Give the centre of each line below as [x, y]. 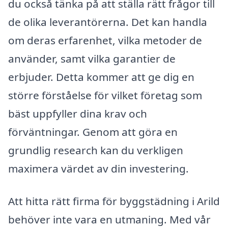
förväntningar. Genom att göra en [93, 132]
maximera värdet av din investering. [98, 169]
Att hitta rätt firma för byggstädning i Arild [114, 201]
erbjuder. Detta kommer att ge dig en [101, 77]
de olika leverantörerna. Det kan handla [108, 22]
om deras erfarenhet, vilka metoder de [105, 40]
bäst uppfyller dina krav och [78, 114]
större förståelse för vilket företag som [105, 95]
